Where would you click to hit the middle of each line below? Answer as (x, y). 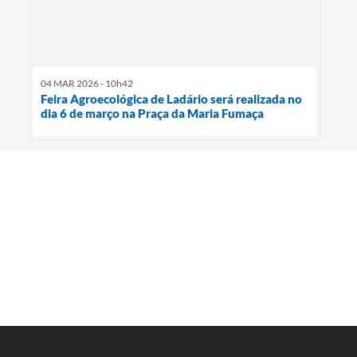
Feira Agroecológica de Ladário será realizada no (171, 98)
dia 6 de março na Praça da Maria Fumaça (152, 113)
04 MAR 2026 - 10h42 (87, 83)
